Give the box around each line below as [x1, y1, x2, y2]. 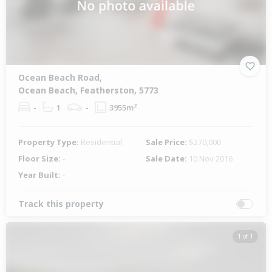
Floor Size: [18, 153, 63, 165]
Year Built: [18, 169, 63, 181]
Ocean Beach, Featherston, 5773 [18, 84, 158, 97]
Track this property [18, 198, 104, 210]
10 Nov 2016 [189, 153, 233, 165]
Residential [81, 137, 122, 148]
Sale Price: [146, 137, 189, 148]
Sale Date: [146, 153, 189, 165]
